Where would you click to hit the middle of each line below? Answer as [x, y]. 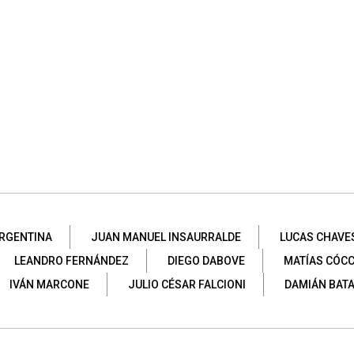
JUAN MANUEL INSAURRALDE [166, 237]
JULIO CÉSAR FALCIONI [186, 284]
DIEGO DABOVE [206, 260]
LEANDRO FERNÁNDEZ [71, 260]
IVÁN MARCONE [49, 284]
